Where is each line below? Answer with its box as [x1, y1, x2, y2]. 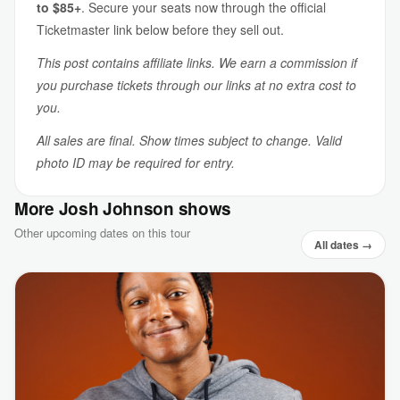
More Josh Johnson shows [14, 196, 232, 221]
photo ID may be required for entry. [37, 154, 235, 171]
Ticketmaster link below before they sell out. [37, 21, 284, 38]
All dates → [314, 236, 372, 253]
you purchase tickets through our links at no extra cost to [37, 76, 356, 94]
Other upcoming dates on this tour [14, 224, 190, 241]
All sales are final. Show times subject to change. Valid [37, 131, 342, 149]
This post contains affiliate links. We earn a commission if [37, 54, 357, 71]
